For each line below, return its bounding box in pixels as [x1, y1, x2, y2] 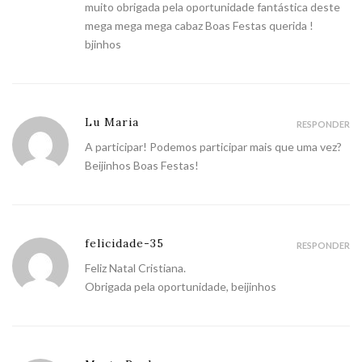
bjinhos [85, 37, 121, 52]
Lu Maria [85, 115, 139, 130]
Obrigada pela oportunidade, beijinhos [85, 280, 276, 294]
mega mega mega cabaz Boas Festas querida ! [85, 19, 314, 33]
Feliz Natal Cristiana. [85, 261, 186, 276]
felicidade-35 [85, 236, 164, 251]
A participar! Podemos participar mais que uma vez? [85, 140, 342, 154]
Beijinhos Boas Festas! [85, 158, 199, 173]
